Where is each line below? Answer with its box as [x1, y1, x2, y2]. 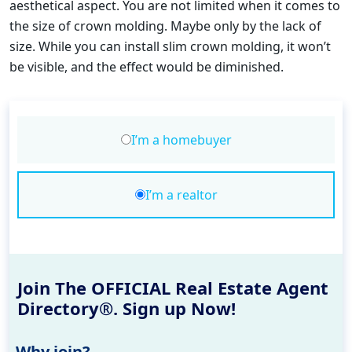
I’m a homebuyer [130, 130, 232, 148]
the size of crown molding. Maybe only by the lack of [9, 16, 321, 35]
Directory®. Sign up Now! [17, 295, 236, 320]
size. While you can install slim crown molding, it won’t [9, 37, 331, 55]
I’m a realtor [145, 185, 218, 203]
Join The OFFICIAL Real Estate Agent [17, 275, 328, 299]
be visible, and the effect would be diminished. [9, 57, 287, 75]
